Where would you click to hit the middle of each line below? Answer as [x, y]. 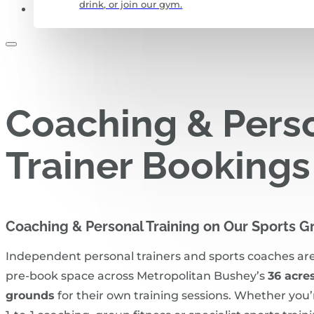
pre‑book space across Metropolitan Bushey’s [137, 275]
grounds [30, 295]
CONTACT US [68, 9]
